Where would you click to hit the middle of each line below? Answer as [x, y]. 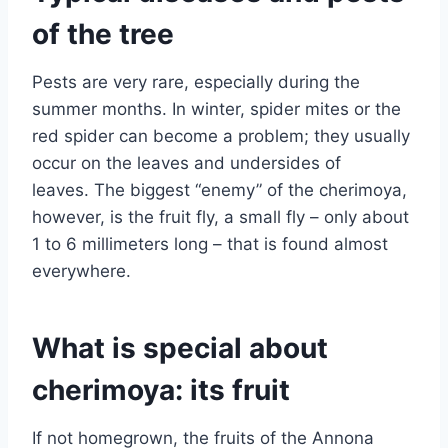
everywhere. [81, 270]
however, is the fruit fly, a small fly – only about [220, 216]
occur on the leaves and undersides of [186, 162]
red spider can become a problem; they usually [221, 135]
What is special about [180, 347]
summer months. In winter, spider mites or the [216, 108]
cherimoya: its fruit [161, 389]
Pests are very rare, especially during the [196, 81]
